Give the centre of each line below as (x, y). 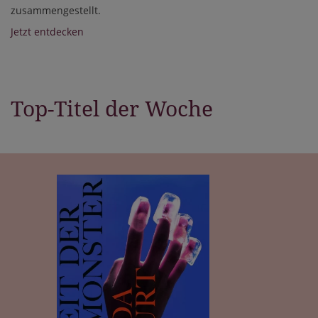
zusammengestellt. (56, 11)
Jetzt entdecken (47, 32)
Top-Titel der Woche (112, 109)
